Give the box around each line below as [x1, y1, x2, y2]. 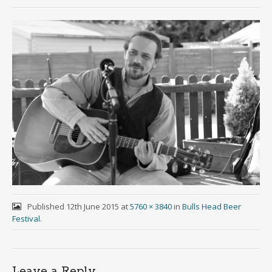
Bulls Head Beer [182, 200, 241, 212]
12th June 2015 [66, 200, 119, 212]
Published [27, 200, 66, 212]
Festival [12, 212, 40, 224]
